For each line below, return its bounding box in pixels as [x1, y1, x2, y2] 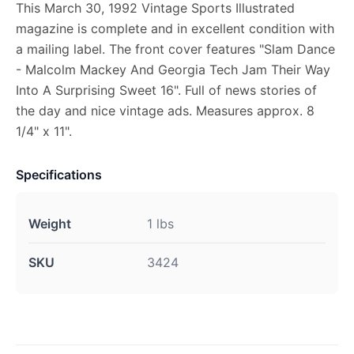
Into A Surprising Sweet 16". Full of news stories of [16, 82, 317, 98]
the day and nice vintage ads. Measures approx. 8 [16, 103, 314, 119]
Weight [28, 216, 71, 232]
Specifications [16, 167, 102, 183]
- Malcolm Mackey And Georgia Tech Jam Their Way [16, 62, 330, 77]
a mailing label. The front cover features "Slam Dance [16, 41, 335, 57]
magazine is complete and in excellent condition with [16, 21, 334, 36]
